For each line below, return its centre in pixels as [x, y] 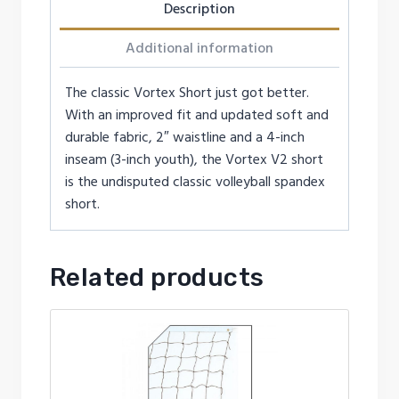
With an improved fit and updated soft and [197, 115]
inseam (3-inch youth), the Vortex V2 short [194, 160]
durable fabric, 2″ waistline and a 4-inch [185, 138]
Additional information [199, 49]
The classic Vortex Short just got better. [187, 93]
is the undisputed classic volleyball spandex [195, 182]
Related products [157, 278]
